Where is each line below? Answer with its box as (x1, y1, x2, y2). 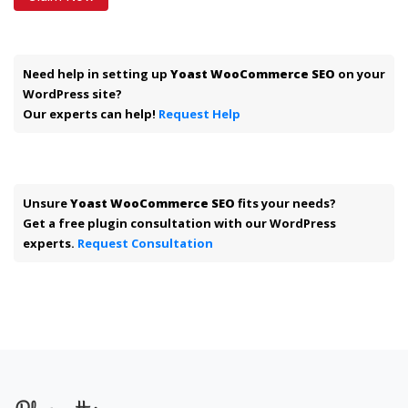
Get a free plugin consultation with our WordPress (23, 214, 336, 231)
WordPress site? (23, 85, 122, 102)
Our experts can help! (23, 105, 158, 122)
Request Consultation (77, 234, 213, 251)
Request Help (158, 105, 240, 122)
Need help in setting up (23, 65, 170, 82)
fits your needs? (235, 194, 336, 211)
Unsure (23, 194, 70, 211)
